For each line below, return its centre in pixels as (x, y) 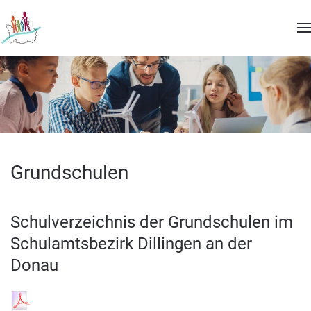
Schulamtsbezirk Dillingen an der (131, 244)
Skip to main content (75, 32)
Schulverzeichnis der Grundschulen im (152, 222)
